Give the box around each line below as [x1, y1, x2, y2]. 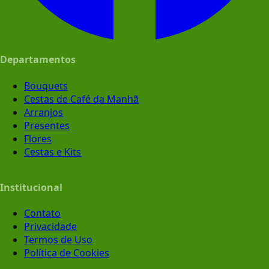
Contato [24, 207, 61, 220]
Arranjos [24, 105, 63, 119]
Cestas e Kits [24, 145, 81, 159]
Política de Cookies [24, 246, 109, 260]
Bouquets [24, 79, 68, 92]
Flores [24, 131, 52, 145]
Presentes [24, 118, 70, 132]
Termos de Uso [24, 233, 92, 247]
